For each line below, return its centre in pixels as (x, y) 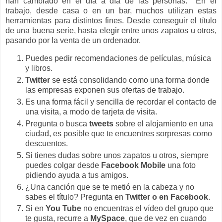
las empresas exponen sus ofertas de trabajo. (105, 90)
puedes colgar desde (63, 165)
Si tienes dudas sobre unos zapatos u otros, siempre (117, 155)
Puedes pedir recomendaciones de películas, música (118, 58)
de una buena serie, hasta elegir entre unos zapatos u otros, (111, 30)
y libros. (39, 68)
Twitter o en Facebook (167, 197)
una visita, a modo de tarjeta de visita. (91, 111)
